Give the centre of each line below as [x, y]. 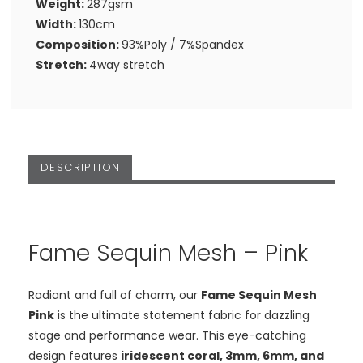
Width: [57, 24]
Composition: [79, 44]
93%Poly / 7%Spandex [183, 44]
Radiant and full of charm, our [114, 295]
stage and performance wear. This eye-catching [167, 335]
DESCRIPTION [80, 168]
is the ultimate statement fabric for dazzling [181, 315]
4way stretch [127, 64]
